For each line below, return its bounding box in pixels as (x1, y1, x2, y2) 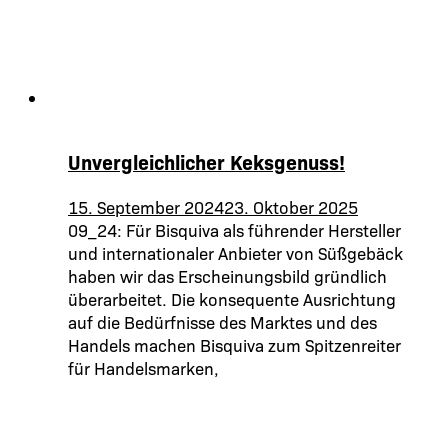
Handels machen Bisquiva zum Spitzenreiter (68, 333, 401, 357)
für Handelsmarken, (68, 356, 219, 380)
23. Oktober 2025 (224, 195, 358, 219)
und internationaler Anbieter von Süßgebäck (68, 241, 403, 265)
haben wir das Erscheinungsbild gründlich (68, 264, 387, 288)
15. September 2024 (68, 195, 224, 219)
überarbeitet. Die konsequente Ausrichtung (68, 287, 396, 311)
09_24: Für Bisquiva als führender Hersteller (68, 218, 401, 242)
